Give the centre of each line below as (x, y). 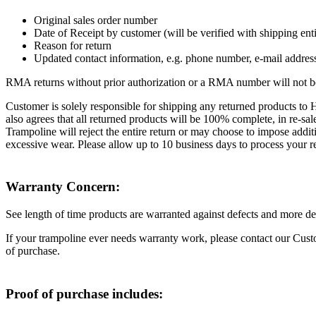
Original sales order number (96, 20)
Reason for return (73, 45)
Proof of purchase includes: (84, 293)
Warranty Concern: (63, 187)
